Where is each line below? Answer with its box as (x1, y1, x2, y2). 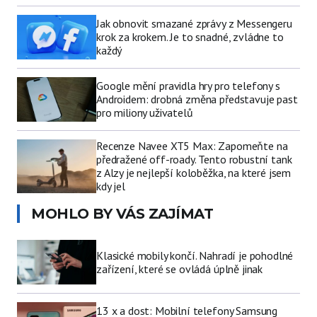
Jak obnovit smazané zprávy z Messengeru (96, 16, 292, 31)
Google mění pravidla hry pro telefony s (96, 79, 280, 93)
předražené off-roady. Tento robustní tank (96, 152, 292, 167)
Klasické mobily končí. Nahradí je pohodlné (96, 248, 294, 263)
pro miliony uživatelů (96, 105, 193, 120)
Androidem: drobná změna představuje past (96, 92, 298, 107)
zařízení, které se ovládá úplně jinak (96, 261, 263, 276)
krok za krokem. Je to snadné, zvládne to (96, 30, 284, 45)
